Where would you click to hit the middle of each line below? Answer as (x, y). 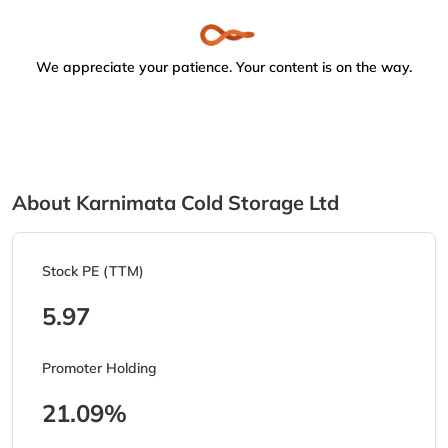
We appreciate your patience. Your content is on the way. (224, 67)
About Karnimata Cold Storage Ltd (175, 203)
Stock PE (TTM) (93, 271)
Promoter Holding (99, 368)
